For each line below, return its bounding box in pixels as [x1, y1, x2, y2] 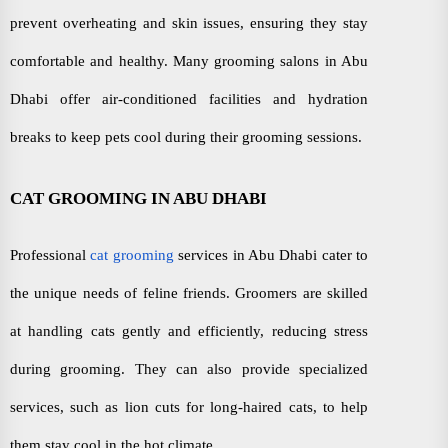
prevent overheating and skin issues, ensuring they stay [10, 15, 368, 32]
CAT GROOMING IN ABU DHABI [10, 188, 267, 208]
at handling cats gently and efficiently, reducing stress [10, 322, 368, 339]
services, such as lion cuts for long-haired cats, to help [10, 398, 368, 415]
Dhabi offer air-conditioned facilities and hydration [10, 91, 368, 108]
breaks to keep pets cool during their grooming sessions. [10, 129, 362, 146]
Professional [10, 246, 91, 263]
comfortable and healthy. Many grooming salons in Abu [10, 53, 368, 70]
